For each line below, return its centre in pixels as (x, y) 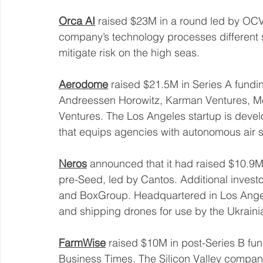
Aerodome (83, 84)
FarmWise (82, 242)
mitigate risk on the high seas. (131, 52)
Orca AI (77, 21)
